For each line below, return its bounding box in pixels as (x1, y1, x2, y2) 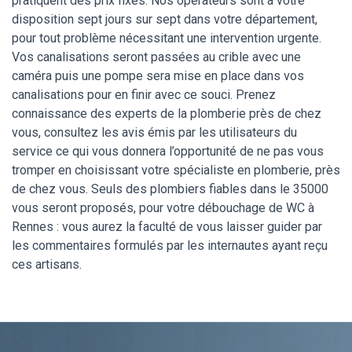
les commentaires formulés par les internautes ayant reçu (12, 238, 328, 254)
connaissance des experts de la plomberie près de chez (12, 106, 321, 122)
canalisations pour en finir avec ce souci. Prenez (12, 87, 276, 103)
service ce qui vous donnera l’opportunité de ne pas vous (12, 144, 324, 159)
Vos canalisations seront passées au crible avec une (12, 49, 301, 65)
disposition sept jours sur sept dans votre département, (12, 12, 317, 27)
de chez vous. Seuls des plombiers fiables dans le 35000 (12, 181, 328, 197)
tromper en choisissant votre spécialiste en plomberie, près (12, 163, 340, 178)
